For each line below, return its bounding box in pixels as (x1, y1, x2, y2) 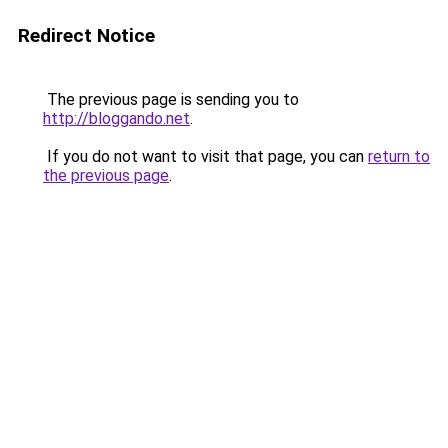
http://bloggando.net (43, 109, 190, 128)
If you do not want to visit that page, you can (43, 147, 368, 166)
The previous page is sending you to (43, 90, 299, 109)
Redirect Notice (18, 24, 155, 47)
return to (368, 147, 430, 166)
